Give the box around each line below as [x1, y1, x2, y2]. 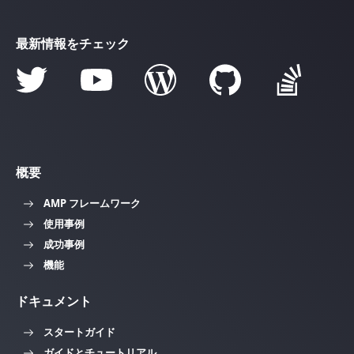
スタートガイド [43, 324, 115, 339]
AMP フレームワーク [43, 195, 141, 210]
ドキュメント [16, 294, 92, 308]
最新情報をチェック [16, 36, 130, 51]
